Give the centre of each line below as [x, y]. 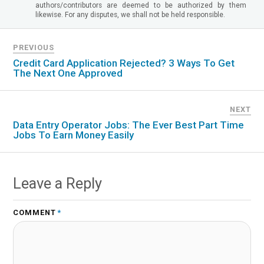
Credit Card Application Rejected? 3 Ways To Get [124, 63]
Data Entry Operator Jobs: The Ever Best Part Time [129, 125]
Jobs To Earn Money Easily [74, 135]
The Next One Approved [68, 73]
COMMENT [35, 212]
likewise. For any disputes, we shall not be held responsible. [130, 14]
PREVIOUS [34, 47]
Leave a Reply [58, 183]
